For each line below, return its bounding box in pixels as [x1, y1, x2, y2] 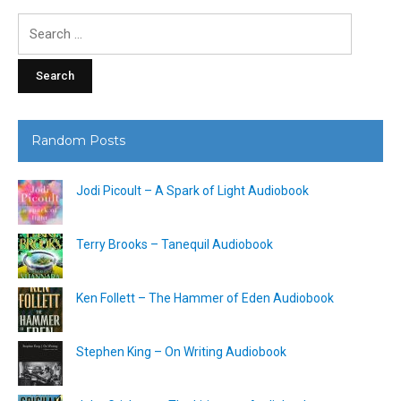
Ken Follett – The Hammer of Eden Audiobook [76, 290, 334, 305]
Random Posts [31, 132, 125, 149]
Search [17, 15, 57, 30]
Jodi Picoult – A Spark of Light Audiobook [76, 183, 309, 198]
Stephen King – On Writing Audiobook [76, 344, 286, 359]
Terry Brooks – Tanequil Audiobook [76, 236, 273, 252]
